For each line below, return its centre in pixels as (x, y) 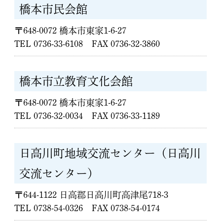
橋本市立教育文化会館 (76, 81)
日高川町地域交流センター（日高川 (110, 153)
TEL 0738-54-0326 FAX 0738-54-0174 (87, 208)
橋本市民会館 (54, 9)
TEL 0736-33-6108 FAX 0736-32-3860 (87, 44)
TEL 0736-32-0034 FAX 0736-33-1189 (87, 116)
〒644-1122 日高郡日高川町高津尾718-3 (92, 195)
